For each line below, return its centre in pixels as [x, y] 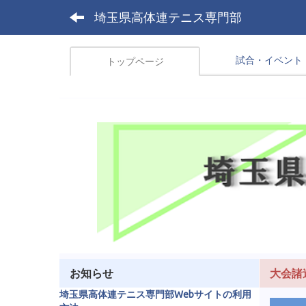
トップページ [135, 61]
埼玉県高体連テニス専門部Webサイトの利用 [155, 294]
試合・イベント [269, 60]
